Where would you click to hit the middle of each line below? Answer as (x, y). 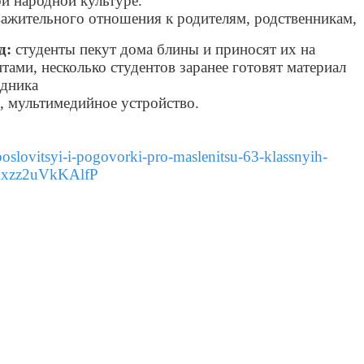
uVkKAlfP (64, 174)
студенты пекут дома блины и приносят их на (163, 49)
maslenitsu (206, 156)
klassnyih (293, 156)
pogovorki (109, 156)
